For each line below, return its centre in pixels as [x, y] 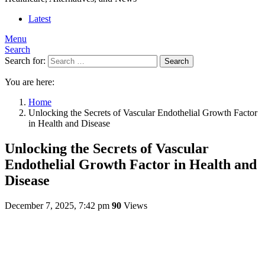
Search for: [25, 61]
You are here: [30, 82]
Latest [40, 19]
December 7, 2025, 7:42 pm [57, 205]
